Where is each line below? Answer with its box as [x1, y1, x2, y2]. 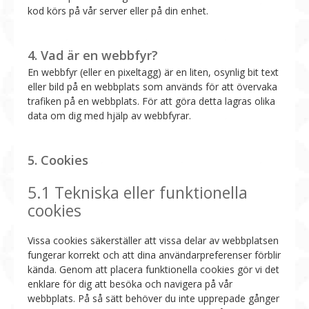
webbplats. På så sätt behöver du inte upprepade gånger [28, 291, 279, 305]
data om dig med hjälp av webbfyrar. [28, 108, 191, 122]
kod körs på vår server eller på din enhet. [28, 3, 208, 17]
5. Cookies [28, 151, 88, 168]
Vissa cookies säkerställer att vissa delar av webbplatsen [28, 233, 279, 247]
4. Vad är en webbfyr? [28, 46, 158, 63]
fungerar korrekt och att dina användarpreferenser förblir [28, 248, 281, 261]
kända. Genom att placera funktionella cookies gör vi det [28, 262, 279, 276]
